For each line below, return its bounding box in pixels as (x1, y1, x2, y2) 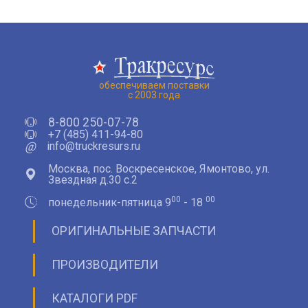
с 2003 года (128, 89, 180, 101)
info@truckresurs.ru (47, 140, 140, 153)
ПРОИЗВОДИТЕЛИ (52, 257, 158, 272)
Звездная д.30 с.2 (48, 173, 137, 186)
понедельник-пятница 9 (48, 195, 171, 209)
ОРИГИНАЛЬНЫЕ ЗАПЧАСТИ (52, 223, 216, 238)
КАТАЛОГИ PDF (52, 291, 137, 305)
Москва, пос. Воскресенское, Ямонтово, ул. (48, 162, 269, 175)
